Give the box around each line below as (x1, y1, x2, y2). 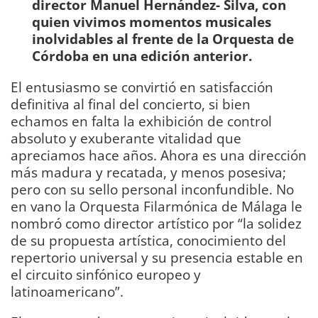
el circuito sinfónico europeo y (11, 264, 201, 284)
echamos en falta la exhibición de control (11, 111, 272, 131)
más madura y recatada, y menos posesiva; (11, 162, 286, 182)
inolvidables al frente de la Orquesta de (32, 29, 294, 49)
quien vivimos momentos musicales (32, 12, 271, 32)
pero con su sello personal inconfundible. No (11, 179, 294, 199)
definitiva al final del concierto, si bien (11, 94, 251, 114)
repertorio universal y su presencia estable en (11, 247, 303, 267)
